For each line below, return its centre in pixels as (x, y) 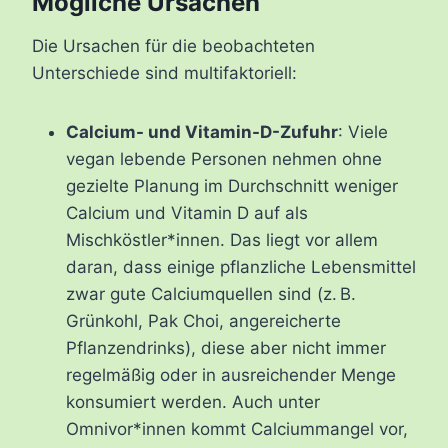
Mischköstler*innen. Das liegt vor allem (222, 240)
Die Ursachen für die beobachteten (173, 46)
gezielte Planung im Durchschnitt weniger (232, 186)
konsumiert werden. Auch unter (193, 402)
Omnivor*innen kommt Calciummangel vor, (237, 429)
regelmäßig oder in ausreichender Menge (231, 375)
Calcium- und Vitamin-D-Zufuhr (202, 132)
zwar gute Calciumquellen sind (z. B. (211, 294)
